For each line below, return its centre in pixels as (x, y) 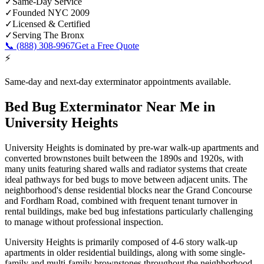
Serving (28, 35)
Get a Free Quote (107, 45)
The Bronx (64, 35)
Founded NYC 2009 (51, 12)
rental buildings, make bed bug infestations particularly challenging (129, 211)
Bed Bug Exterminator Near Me (102, 106)
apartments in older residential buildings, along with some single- (125, 252)
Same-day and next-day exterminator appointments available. (118, 81)
